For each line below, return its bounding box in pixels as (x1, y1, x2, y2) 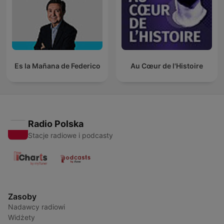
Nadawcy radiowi (8, 202, 65, 211)
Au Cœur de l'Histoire (130, 61, 203, 70)
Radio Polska (28, 118, 83, 129)
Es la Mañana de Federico (14, 61, 100, 70)
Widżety (8, 213, 35, 222)
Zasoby (8, 191, 36, 202)
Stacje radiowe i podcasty (28, 131, 113, 140)
